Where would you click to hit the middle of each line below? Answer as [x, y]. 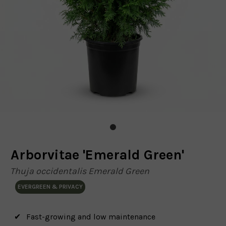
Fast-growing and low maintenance [91, 217]
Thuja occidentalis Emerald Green [80, 171]
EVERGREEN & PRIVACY [50, 187]
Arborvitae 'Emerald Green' [97, 155]
